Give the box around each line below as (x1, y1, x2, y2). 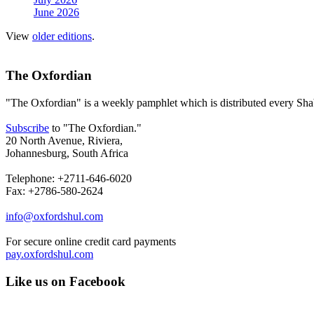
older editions (32, 29, 92, 42)
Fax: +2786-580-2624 (6, 184, 103, 197)
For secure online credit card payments (6, 235, 176, 247)
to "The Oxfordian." (49, 121, 144, 134)
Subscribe (6, 121, 49, 134)
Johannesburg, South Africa (6, 146, 131, 159)
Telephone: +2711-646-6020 (6, 172, 132, 184)
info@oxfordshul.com (6, 210, 103, 222)
